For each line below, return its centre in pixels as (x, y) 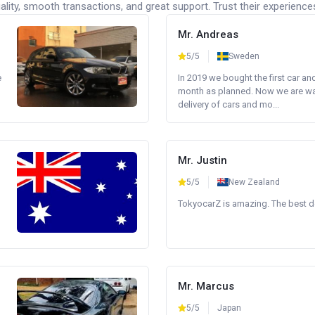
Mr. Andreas (208, 34)
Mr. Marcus (206, 286)
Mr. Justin (202, 160)
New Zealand (254, 182)
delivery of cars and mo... (229, 104)
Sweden (244, 56)
